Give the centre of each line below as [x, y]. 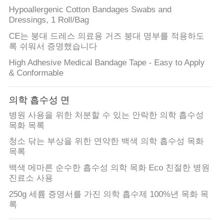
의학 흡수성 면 [39, 100]
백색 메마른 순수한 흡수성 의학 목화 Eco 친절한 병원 [109, 168]
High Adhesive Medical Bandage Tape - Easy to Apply [107, 62]
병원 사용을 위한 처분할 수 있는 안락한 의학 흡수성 [106, 115]
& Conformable [36, 73]
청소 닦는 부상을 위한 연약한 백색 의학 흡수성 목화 [106, 141]
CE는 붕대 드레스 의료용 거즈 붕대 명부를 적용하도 [106, 36]
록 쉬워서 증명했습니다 [53, 46]
